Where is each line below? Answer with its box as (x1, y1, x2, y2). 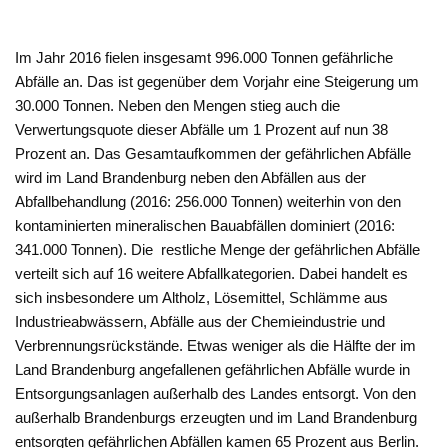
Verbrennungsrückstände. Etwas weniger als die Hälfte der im (15, 337, 417, 355)
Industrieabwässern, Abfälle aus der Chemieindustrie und (15, 313, 386, 331)
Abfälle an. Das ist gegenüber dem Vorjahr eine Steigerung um (15, 73, 420, 91)
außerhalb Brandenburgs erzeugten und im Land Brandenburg (15, 409, 418, 427)
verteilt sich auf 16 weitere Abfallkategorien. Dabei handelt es (15, 265, 409, 283)
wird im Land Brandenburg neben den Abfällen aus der (15, 169, 367, 187)
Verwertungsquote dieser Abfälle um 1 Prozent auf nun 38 (15, 121, 389, 139)
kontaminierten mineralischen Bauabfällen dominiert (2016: (15, 217, 396, 235)
